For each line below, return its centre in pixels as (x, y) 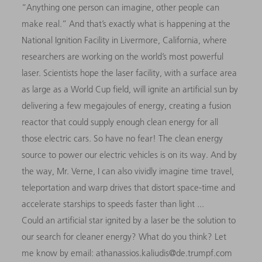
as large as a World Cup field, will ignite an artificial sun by (130, 89)
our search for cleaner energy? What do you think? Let (124, 237)
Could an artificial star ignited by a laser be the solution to (129, 220)
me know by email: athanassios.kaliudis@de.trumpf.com (127, 253)
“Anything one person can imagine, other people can (121, 8)
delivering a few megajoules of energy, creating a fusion (127, 106)
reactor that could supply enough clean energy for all (120, 122)
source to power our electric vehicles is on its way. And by (130, 155)
